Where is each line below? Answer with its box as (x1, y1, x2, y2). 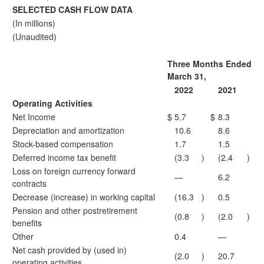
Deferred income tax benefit (12, 151, 116, 163)
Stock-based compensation (12, 138, 113, 150)
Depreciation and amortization (12, 124, 124, 136)
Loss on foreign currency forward (12, 165, 136, 177)
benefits (12, 217, 42, 229)
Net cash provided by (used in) (12, 244, 127, 256)
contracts (12, 177, 47, 189)
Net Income (12, 111, 55, 123)
